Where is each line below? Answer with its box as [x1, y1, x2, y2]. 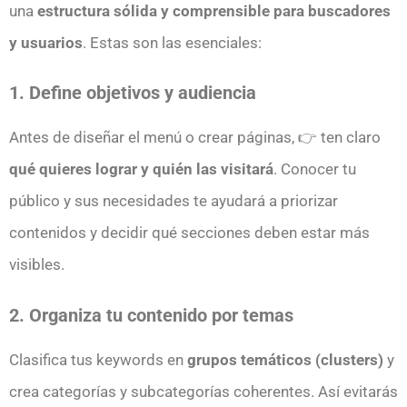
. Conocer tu [273, 160, 356, 179]
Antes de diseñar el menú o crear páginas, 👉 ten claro [9, 128, 381, 147]
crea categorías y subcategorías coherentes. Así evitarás [9, 382, 398, 401]
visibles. [9, 255, 65, 274]
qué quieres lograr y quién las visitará [9, 160, 273, 179]
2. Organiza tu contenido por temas [9, 303, 293, 326]
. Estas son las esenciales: [83, 33, 262, 52]
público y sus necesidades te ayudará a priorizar [9, 192, 338, 211]
